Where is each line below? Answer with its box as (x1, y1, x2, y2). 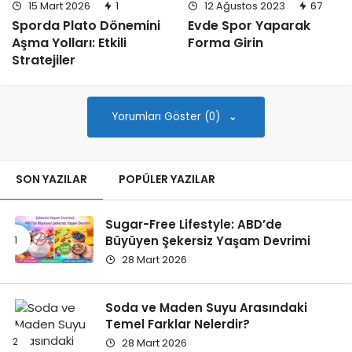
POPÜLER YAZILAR (119, 171, 215, 188)
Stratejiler (12, 51, 75, 70)
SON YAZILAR (16, 171, 87, 188)
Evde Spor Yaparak (188, 16, 310, 35)
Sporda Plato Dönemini (12, 16, 160, 35)
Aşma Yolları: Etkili (12, 34, 126, 53)
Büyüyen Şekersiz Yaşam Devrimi (105, 233, 310, 250)
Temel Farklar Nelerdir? (105, 316, 250, 333)
